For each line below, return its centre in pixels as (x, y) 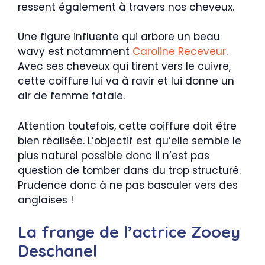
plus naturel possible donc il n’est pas (114, 155)
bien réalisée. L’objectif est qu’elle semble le (130, 140)
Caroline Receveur (179, 52)
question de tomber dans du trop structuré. (129, 170)
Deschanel (57, 251)
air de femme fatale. (71, 96)
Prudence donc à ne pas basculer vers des (128, 185)
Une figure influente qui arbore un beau (119, 37)
